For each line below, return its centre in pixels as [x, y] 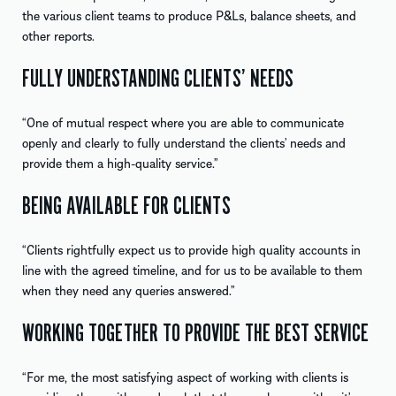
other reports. [58, 35]
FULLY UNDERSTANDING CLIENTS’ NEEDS [158, 78]
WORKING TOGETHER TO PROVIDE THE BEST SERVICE [195, 333]
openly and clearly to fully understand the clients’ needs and [184, 142]
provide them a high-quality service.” [120, 162]
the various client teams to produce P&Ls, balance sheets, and [189, 15]
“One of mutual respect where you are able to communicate [183, 122]
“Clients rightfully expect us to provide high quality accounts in [191, 249]
